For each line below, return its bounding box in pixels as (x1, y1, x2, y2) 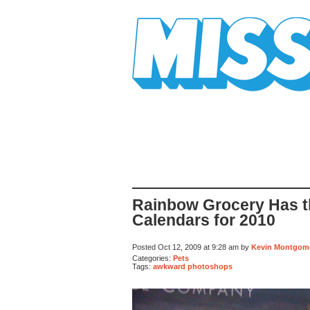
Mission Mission (132, 91, 210, 102)
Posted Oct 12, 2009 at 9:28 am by (132, 243, 251, 252)
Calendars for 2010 (132, 212, 275, 230)
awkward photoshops (153, 262, 232, 271)
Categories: (132, 253, 173, 262)
